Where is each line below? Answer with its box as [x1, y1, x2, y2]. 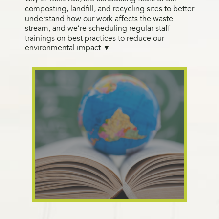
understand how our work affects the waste [24, 13, 173, 24]
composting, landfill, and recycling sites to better [24, 3, 194, 14]
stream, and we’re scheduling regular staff [24, 22, 170, 34]
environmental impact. [24, 42, 103, 53]
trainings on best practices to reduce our [24, 32, 164, 44]
